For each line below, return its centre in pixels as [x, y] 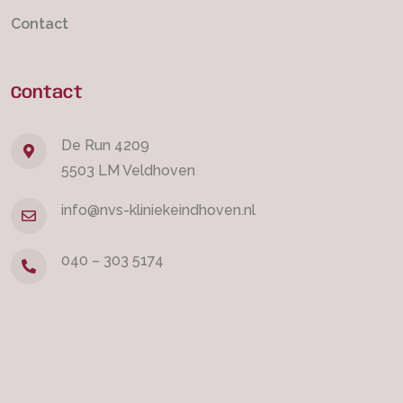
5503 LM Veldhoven [128, 170]
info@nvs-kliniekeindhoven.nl [158, 210]
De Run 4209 [105, 145]
